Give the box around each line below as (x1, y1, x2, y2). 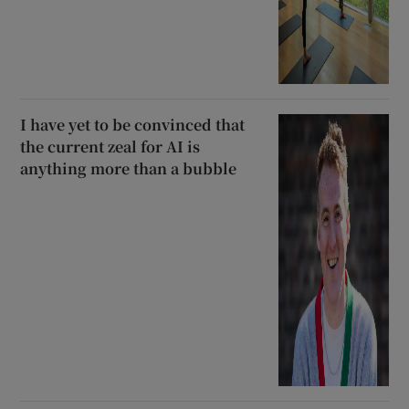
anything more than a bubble (20, 157, 237, 179)
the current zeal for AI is (20, 135, 201, 157)
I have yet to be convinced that (20, 113, 246, 135)
